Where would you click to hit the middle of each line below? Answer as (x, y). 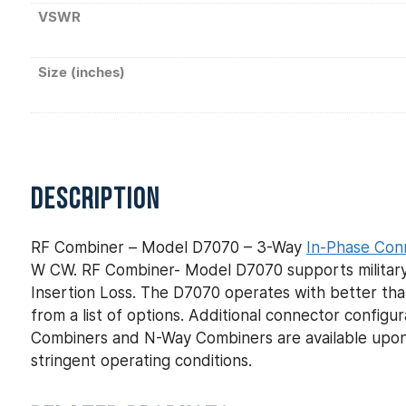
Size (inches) (81, 72)
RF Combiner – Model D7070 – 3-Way (169, 248)
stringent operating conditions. (144, 361)
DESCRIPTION (96, 202)
